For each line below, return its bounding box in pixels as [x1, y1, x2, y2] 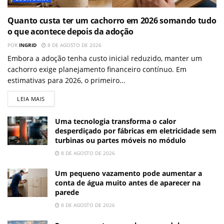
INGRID [19, 41, 36, 49]
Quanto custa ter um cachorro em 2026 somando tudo [7, 15, 216, 26]
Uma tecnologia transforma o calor [55, 116, 176, 126]
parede [55, 187, 79, 197]
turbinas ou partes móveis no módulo [55, 135, 186, 145]
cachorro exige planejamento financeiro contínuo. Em [7, 64, 186, 74]
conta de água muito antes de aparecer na [55, 178, 200, 188]
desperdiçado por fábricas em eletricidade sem [55, 126, 216, 136]
